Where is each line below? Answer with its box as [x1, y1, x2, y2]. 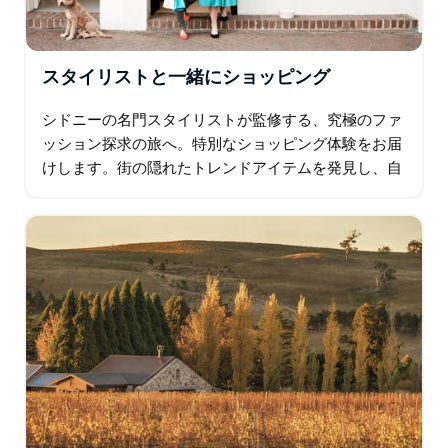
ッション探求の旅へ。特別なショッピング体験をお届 [42, 136, 402, 152]
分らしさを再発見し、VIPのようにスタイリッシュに [42, 184, 395, 200]
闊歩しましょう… [42, 208, 158, 224]
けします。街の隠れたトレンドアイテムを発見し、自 [42, 160, 402, 176]
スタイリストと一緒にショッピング [42, 68, 330, 87]
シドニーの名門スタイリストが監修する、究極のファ [42, 112, 402, 128]
